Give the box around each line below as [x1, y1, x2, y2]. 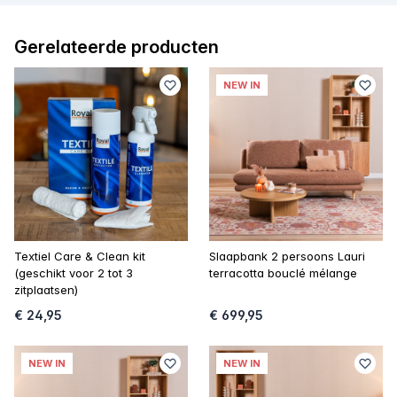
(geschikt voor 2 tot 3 [14, 265, 133, 280]
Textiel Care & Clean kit [14, 248, 145, 263]
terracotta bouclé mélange [209, 265, 357, 280]
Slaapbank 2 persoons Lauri [209, 248, 365, 263]
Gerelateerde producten [14, 35, 219, 58]
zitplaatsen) [14, 282, 78, 297]
